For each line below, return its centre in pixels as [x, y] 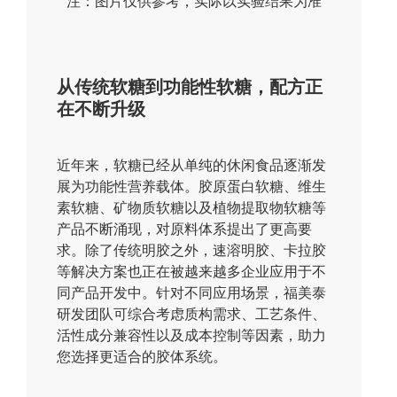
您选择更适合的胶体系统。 [142, 357]
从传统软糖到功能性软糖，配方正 [190, 87]
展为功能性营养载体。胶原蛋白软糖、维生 [192, 187]
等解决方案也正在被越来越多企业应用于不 [192, 272]
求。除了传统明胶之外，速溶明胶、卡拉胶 [192, 251]
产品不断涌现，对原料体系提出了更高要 [185, 230]
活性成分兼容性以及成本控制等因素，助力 [192, 336]
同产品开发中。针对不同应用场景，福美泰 [192, 293]
